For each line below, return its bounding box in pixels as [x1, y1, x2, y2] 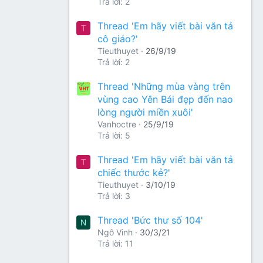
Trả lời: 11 [97, 238, 133, 248]
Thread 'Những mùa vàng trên [97, 80, 230, 92]
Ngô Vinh [97, 227, 133, 237]
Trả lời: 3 [97, 190, 130, 201]
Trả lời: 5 [97, 130, 130, 140]
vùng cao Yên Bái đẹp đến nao [97, 93, 233, 105]
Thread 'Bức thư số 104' [97, 214, 203, 226]
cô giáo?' [97, 32, 138, 45]
